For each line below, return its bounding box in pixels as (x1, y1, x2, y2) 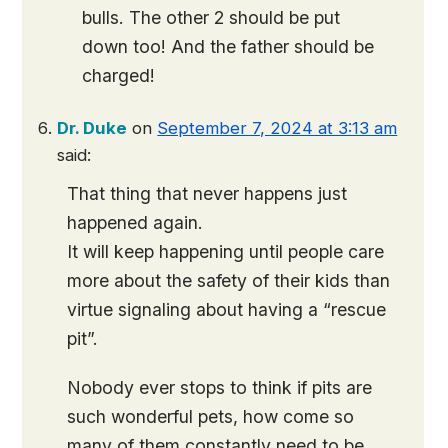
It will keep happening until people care (67, 241, 385, 263)
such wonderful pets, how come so (67, 406, 355, 428)
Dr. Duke (57, 118, 128, 139)
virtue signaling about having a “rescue (67, 299, 387, 321)
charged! (82, 65, 156, 87)
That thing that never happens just (67, 183, 348, 205)
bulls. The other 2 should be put (82, 7, 341, 29)
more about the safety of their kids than (67, 270, 391, 292)
